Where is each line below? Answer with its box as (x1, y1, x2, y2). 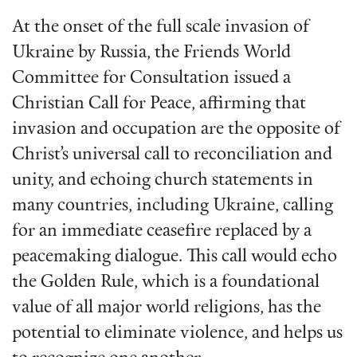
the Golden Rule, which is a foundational (12, 273, 320, 292)
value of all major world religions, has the (12, 299, 321, 318)
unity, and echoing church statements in (12, 171, 313, 190)
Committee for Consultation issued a (12, 69, 291, 88)
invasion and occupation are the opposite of (12, 120, 340, 139)
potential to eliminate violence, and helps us (12, 324, 343, 343)
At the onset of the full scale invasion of (12, 18, 309, 37)
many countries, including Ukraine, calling (12, 197, 333, 216)
